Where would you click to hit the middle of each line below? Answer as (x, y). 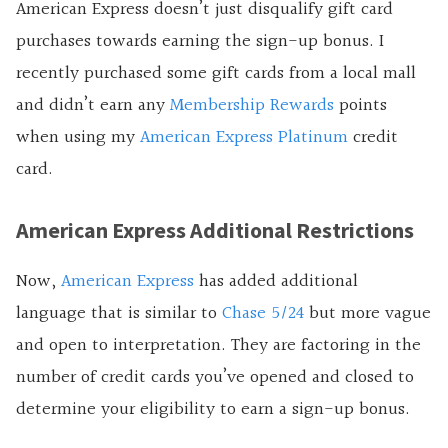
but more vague (367, 313)
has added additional (276, 281)
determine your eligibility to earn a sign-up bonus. (213, 409)
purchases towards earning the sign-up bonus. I (200, 41)
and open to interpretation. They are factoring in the (218, 345)
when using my (78, 137)
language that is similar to (119, 313)
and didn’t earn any (93, 105)
